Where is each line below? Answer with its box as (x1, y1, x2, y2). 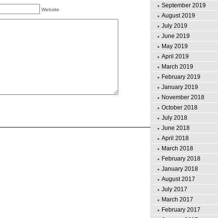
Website (41, 7, 59, 13)
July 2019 (162, 22, 187, 29)
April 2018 (162, 135, 189, 142)
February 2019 (162, 73, 200, 80)
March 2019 (162, 63, 193, 70)
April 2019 (162, 53, 189, 60)
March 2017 (162, 196, 193, 203)
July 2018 (162, 114, 187, 121)
